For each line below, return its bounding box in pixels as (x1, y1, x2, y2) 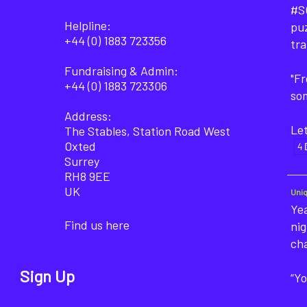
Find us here (64, 217, 130, 232)
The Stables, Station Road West (64, 123, 230, 138)
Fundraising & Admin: (64, 63, 178, 78)
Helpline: (64, 18, 111, 33)
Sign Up (19, 266, 75, 286)
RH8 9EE (64, 169, 110, 184)
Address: (64, 108, 112, 123)
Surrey (64, 153, 99, 169)
